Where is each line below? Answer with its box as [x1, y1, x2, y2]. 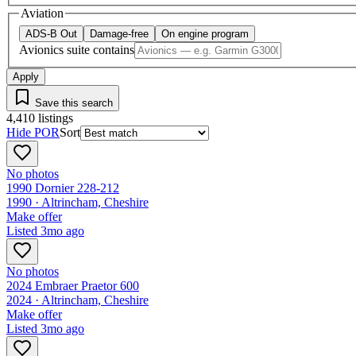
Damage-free [90, 28, 149, 41]
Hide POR [6, 126, 60, 140]
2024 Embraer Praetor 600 [6, 279, 139, 293]
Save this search [32, 97, 113, 110]
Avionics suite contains [19, 43, 134, 57]
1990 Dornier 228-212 [6, 181, 119, 195]
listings [38, 111, 73, 126]
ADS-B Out [25, 28, 77, 41]
